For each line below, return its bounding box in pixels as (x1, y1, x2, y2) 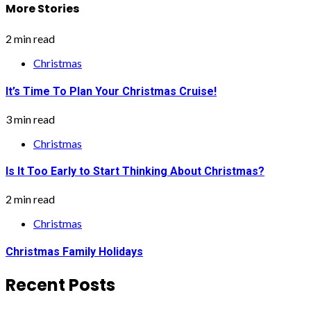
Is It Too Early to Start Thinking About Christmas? (6, 165, 264, 178)
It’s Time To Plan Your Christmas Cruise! (6, 84, 217, 98)
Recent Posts (6, 273, 115, 296)
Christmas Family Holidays (6, 244, 143, 258)
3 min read (6, 112, 55, 126)
